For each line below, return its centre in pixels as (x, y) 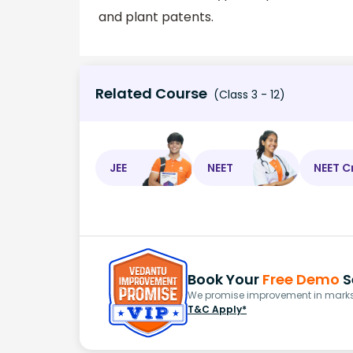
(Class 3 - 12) (248, 95)
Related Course (151, 93)
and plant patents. (156, 17)
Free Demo (301, 279)
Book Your (225, 279)
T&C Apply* (217, 309)
